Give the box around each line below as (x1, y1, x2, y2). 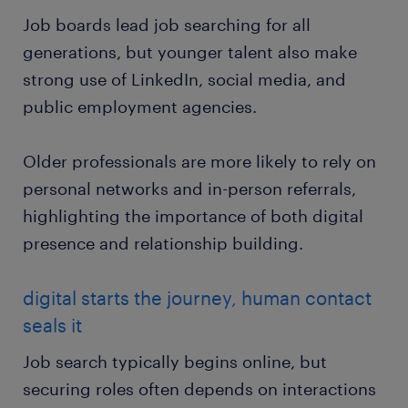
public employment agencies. (23, 96, 257, 117)
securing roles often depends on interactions (23, 378, 376, 399)
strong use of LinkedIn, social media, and (23, 68, 346, 89)
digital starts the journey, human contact (23, 286, 372, 309)
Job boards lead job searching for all (23, 14, 311, 35)
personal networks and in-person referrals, (23, 178, 356, 199)
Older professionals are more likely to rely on (23, 150, 376, 171)
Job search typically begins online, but (23, 351, 327, 372)
